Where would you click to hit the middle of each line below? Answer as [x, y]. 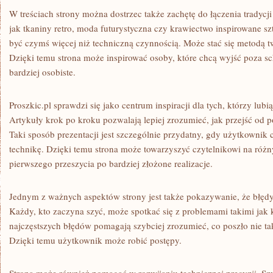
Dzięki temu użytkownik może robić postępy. [95, 240]
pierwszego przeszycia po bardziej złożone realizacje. [111, 163]
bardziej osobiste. [42, 72]
